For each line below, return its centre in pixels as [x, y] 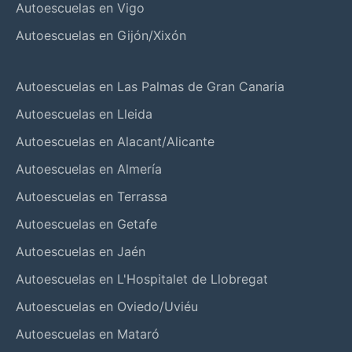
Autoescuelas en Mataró [88, 334]
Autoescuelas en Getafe [86, 224]
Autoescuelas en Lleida [84, 114]
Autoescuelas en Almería [89, 169]
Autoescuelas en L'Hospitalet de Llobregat [142, 279]
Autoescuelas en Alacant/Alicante [115, 141]
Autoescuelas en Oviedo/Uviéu [107, 306]
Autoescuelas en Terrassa [92, 196]
